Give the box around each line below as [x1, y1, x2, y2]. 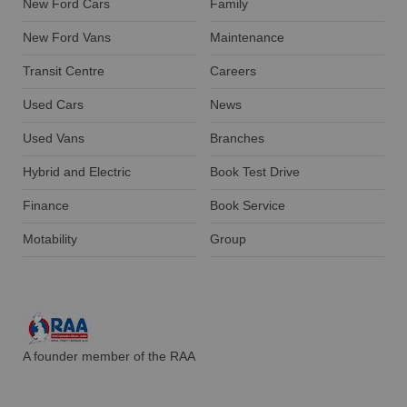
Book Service [210, 199, 286, 213]
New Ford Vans [23, 31, 111, 45]
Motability [23, 233, 77, 247]
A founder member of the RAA [23, 350, 195, 364]
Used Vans [23, 132, 84, 146]
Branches [210, 132, 265, 146]
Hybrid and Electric [23, 165, 131, 180]
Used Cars [23, 98, 84, 113]
